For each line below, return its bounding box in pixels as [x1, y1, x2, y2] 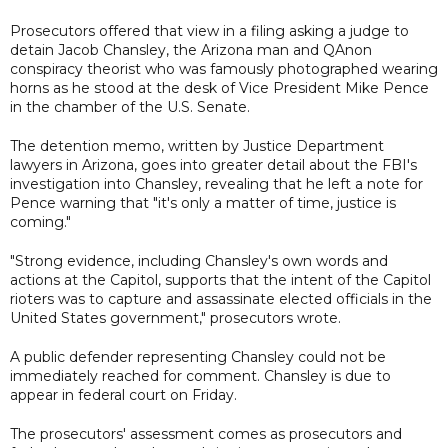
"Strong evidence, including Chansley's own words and [10, 251, 388, 270]
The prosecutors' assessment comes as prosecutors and [10, 424, 402, 443]
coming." [10, 212, 71, 231]
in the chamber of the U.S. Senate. [10, 97, 250, 116]
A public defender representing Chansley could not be [10, 347, 386, 366]
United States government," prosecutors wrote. [10, 308, 341, 327]
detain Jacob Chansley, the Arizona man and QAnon [10, 40, 372, 59]
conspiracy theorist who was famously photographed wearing [10, 59, 438, 78]
